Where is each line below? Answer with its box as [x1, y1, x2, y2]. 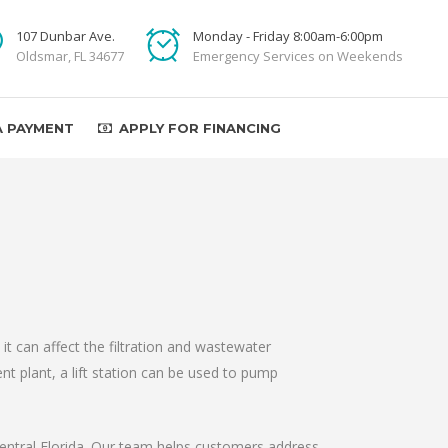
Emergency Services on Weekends [193, 47, 403, 65]
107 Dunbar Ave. [16, 27, 115, 45]
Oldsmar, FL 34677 [16, 47, 124, 65]
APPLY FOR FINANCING [119, 120, 281, 136]
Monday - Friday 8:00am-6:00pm [193, 27, 383, 45]
